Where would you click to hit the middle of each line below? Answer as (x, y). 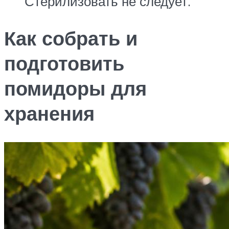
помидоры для (75, 88)
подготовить (64, 63)
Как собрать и (71, 38)
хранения (49, 113)
